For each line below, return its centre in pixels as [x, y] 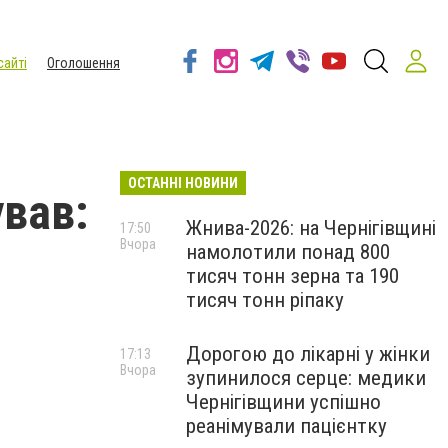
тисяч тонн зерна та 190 [292, 276]
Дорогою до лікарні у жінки [308, 354]
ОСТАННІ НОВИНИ [183, 183]
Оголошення [83, 63]
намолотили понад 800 [288, 252]
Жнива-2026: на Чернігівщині [311, 228]
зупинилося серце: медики [306, 378]
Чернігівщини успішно [283, 402]
